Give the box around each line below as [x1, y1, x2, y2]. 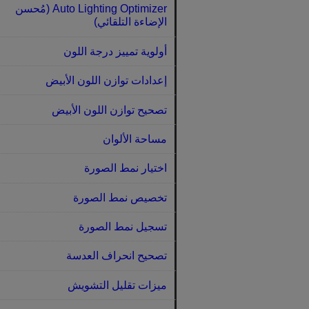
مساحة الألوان [102, 132, 167, 145]
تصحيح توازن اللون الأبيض [51, 103, 167, 116]
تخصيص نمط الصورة [72, 191, 167, 203]
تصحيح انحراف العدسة [66, 250, 167, 262]
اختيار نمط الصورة [83, 162, 167, 175]
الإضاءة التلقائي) [93, 16, 167, 28]
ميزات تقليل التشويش [67, 279, 167, 291]
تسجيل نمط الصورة [78, 221, 167, 233]
